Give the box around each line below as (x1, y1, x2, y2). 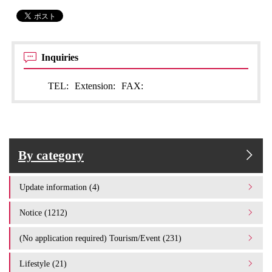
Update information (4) (19, 182, 100, 192)
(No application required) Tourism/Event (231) (19, 233, 182, 243)
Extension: (75, 80, 116, 91)
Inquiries (41, 52, 81, 63)
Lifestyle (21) (19, 258, 67, 268)
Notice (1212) (19, 207, 67, 217)
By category (18, 148, 84, 163)
